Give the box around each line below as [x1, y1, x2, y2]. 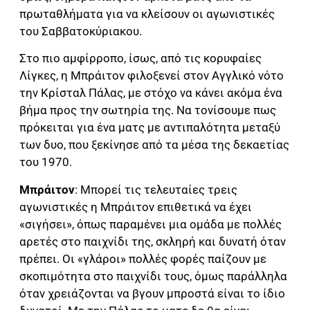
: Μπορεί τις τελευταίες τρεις [75, 182, 237, 197]
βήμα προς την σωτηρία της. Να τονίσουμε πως [19, 103, 276, 118]
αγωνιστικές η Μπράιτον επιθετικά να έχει [19, 199, 252, 214]
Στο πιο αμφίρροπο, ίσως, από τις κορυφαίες [19, 51, 262, 66]
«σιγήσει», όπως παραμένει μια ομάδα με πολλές [19, 217, 282, 231]
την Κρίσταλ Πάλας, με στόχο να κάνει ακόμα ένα [19, 86, 282, 100]
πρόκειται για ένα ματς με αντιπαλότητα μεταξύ [19, 120, 280, 135]
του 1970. [19, 155, 72, 170]
